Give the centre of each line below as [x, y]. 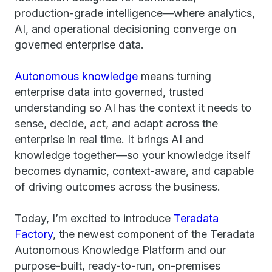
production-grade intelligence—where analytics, [135, 13]
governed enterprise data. [79, 45]
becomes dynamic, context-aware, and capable [134, 171]
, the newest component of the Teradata [154, 234]
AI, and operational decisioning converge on [125, 29]
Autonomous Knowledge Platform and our [120, 250]
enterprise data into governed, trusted [109, 92]
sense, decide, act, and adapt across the [116, 124]
